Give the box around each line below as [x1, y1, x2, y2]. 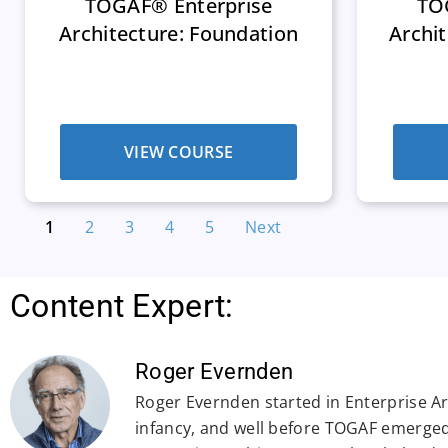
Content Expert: [10, 286, 234, 325]
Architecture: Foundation [59, 19, 299, 47]
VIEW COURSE [123, 140, 234, 163]
